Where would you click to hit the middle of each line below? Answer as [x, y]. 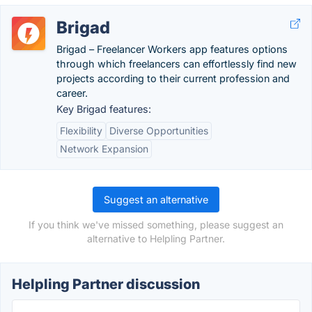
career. [72, 93]
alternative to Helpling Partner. [156, 239]
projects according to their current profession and [173, 78]
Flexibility [81, 131]
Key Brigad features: [104, 109]
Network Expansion [104, 149]
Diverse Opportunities [159, 131]
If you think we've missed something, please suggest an [156, 225]
